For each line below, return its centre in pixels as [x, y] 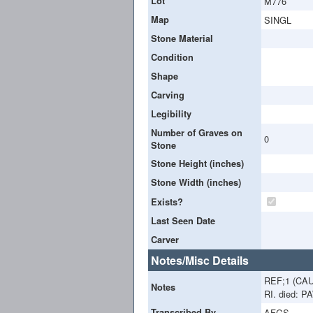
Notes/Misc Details [200, 260]
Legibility [171, 114]
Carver [165, 239]
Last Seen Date [183, 220]
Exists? [167, 202]
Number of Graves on [197, 132]
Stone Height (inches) [197, 163]
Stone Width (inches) [196, 182]
